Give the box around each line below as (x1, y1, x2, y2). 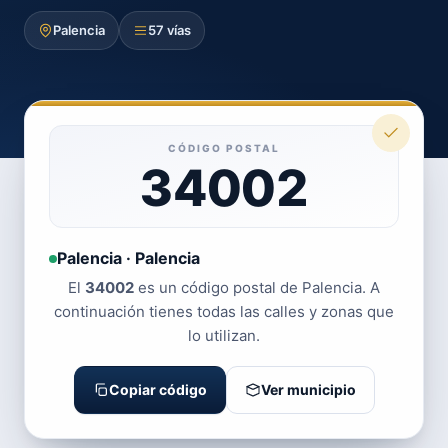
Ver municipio (260, 381, 356, 398)
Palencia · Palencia (57, 248, 200, 268)
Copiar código (108, 381, 207, 398)
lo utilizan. (188, 326, 260, 345)
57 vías (148, 22, 191, 38)
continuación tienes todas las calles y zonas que (54, 302, 394, 321)
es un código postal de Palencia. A (134, 278, 380, 297)
